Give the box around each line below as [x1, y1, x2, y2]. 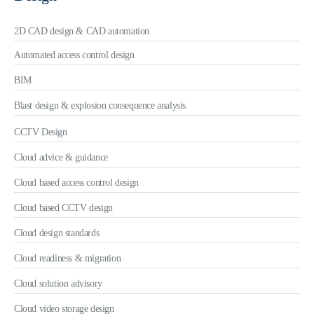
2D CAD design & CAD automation [14, 26, 149, 36]
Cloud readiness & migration [14, 253, 121, 264]
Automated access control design [14, 50, 135, 60]
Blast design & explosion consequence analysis [14, 100, 186, 111]
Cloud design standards [14, 228, 100, 238]
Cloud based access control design [14, 177, 139, 188]
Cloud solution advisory [14, 278, 102, 289]
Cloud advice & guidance [14, 152, 108, 163]
